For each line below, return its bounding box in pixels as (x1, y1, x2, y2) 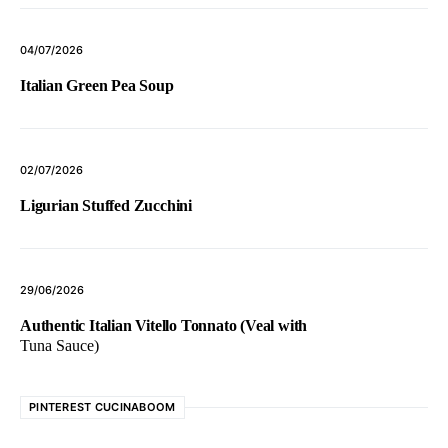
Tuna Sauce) (20, 337, 99, 355)
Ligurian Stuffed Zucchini (20, 197, 192, 215)
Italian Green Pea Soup (20, 77, 174, 95)
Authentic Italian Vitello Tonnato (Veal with (20, 317, 308, 335)
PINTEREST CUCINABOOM (29, 400, 176, 415)
